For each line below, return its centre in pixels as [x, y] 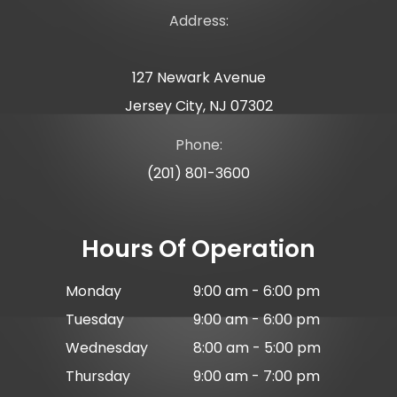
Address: [198, 21]
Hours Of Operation [198, 249]
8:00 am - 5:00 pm [257, 348]
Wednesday [107, 348]
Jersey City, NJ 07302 [198, 106]
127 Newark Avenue [198, 78]
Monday [93, 292]
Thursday [98, 377]
